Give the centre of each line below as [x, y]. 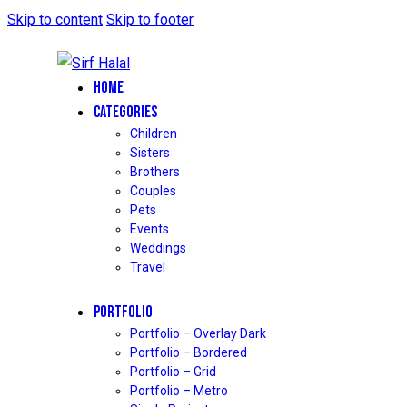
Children [154, 134]
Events [149, 229]
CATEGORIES [125, 112]
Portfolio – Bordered [189, 353]
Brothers [155, 172]
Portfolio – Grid [173, 372]
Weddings [158, 248]
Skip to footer [150, 20]
